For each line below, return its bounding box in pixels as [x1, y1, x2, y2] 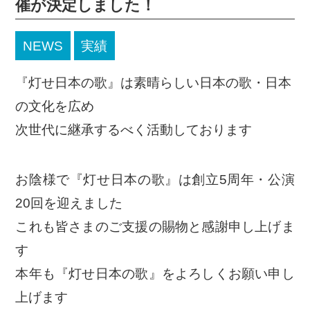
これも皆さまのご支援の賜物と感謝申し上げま [15, 219, 295, 235]
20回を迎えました [15, 196, 123, 211]
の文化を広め [15, 98, 95, 113]
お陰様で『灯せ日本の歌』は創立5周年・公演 [15, 172, 295, 188]
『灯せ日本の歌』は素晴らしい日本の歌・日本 [15, 75, 292, 90]
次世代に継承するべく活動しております [15, 122, 253, 137]
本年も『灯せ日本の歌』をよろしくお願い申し [15, 266, 295, 282]
